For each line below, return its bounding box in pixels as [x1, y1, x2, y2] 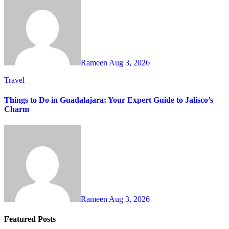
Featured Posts [4, 214, 56, 223]
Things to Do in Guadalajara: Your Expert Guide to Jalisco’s [4, 96, 213, 105]
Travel [4, 76, 25, 84]
